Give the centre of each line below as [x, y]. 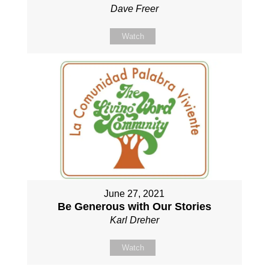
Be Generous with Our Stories [134, 207]
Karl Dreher [134, 220]
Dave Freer [134, 8]
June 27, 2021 [134, 194]
